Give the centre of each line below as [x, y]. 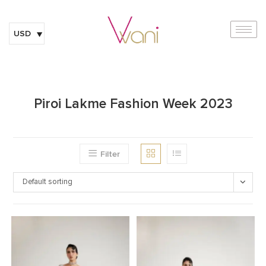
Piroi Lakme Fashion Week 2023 [133, 104]
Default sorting [48, 182]
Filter [110, 154]
